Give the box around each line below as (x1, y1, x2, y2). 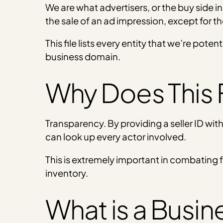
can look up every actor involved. (45, 131, 186, 142)
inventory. (45, 167, 88, 179)
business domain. (45, 51, 120, 63)
